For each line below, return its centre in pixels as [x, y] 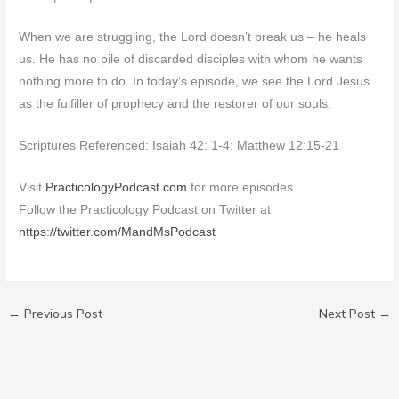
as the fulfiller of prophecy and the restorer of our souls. [175, 104]
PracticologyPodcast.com [117, 188]
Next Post [348, 313]
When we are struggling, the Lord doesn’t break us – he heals [193, 37]
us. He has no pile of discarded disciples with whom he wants [191, 60]
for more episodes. [242, 188]
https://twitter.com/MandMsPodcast [118, 232]
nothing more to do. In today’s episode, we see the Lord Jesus [195, 82]
